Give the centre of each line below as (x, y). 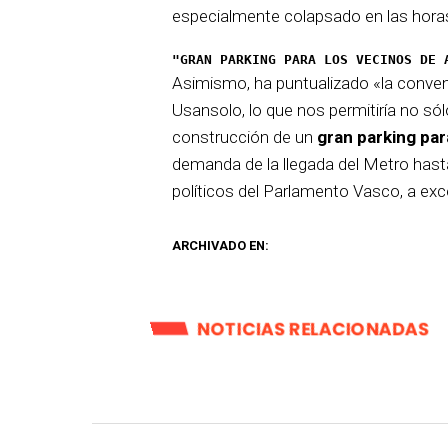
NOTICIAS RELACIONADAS (313, 328)
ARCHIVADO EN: (220, 245)
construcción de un (244, 136)
